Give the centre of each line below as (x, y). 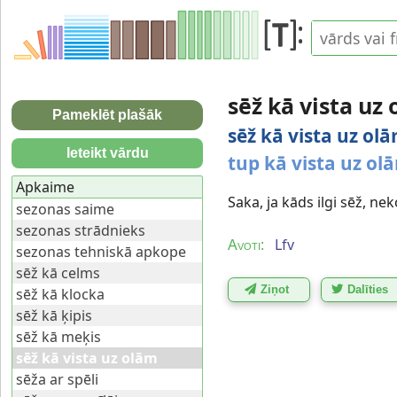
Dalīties (368, 290)
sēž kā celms (58, 273)
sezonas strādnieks (81, 231)
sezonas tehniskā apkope (101, 252)
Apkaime (45, 187)
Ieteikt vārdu (107, 153)
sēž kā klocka (60, 295)
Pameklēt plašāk (107, 114)
